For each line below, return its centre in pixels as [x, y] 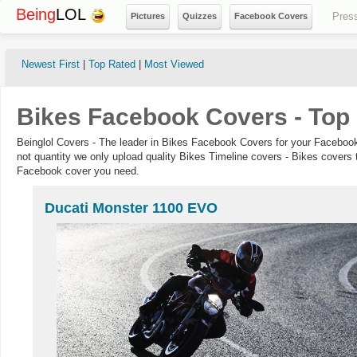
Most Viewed [174, 64]
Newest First [51, 64]
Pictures [148, 16]
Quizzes [200, 16]
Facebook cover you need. [78, 171]
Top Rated [112, 64]
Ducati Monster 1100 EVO [131, 208]
